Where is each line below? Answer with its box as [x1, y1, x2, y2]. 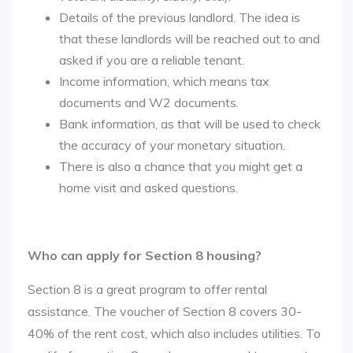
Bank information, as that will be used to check [59, 116, 321, 132]
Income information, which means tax [59, 73, 269, 89]
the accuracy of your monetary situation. [59, 137, 285, 153]
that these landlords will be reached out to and [59, 31, 320, 46]
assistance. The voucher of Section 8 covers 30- [28, 303, 302, 319]
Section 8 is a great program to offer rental [28, 281, 267, 297]
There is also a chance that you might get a [59, 158, 303, 174]
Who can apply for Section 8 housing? [28, 247, 262, 263]
